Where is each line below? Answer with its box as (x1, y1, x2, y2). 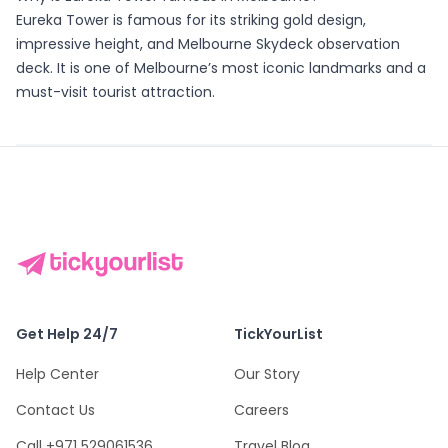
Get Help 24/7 (16, 323, 118, 344)
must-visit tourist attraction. (16, 82, 215, 103)
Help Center (16, 363, 99, 384)
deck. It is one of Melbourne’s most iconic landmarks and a (16, 58, 426, 79)
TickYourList (234, 323, 323, 344)
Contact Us (16, 399, 95, 420)
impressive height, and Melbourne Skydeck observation (16, 34, 400, 55)
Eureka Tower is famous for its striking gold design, (16, 10, 366, 31)
